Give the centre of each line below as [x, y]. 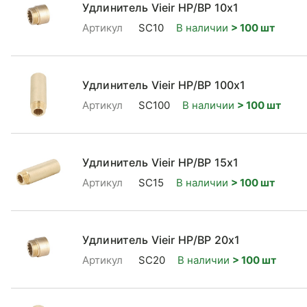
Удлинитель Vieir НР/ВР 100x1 [164, 85]
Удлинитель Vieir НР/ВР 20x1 [161, 240]
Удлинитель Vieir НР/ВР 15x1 [161, 162]
